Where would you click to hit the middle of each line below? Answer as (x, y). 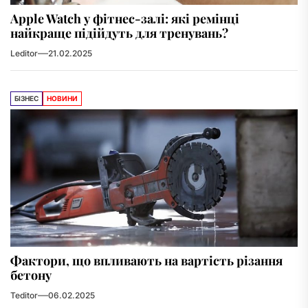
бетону (31, 275)
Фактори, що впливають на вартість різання (146, 261)
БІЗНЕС (26, 98)
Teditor (24, 295)
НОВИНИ (62, 98)
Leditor (24, 53)
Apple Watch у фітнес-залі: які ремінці (125, 19)
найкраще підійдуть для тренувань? (119, 33)
